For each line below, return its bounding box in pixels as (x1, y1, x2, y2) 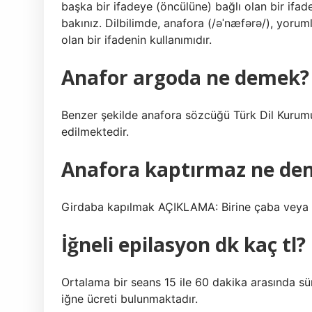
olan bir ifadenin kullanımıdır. (61, 33, 212, 47)
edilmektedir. (61, 125, 129, 139)
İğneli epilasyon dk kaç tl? (61, 231, 306, 258)
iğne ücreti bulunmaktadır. (61, 292, 198, 306)
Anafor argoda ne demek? (61, 64, 309, 91)
